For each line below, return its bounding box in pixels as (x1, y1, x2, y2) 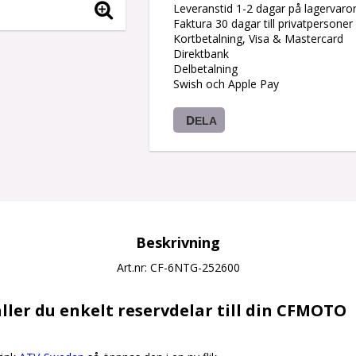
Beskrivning (136, 232, 220, 252)
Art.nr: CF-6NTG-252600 (116, 259, 240, 275)
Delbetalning (172, 60, 238, 76)
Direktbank (172, 45, 229, 61)
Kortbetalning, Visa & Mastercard (172, 30, 343, 46)
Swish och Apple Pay (172, 75, 279, 91)
